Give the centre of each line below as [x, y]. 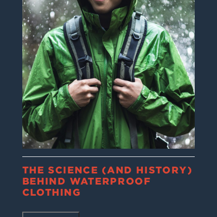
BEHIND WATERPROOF [86, 182]
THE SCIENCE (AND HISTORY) [107, 170]
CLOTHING [52, 193]
